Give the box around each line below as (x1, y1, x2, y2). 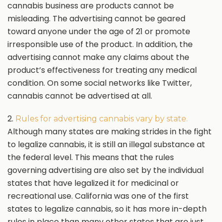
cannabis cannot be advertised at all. (7, 90, 152, 102)
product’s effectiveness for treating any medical (7, 64, 197, 76)
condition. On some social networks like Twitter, (7, 77, 192, 89)
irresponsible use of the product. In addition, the (7, 39, 193, 50)
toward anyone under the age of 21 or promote (7, 26, 190, 37)
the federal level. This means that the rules (7, 152, 174, 163)
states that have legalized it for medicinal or (7, 177, 179, 189)
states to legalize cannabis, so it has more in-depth (7, 203, 207, 215)
